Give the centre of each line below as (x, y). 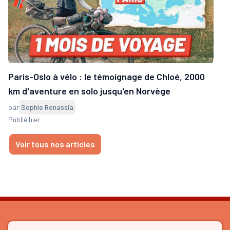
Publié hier (24, 119)
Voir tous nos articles (55, 144)
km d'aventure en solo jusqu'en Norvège (89, 91)
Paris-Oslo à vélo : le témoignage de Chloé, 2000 (107, 76)
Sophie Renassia (47, 107)
